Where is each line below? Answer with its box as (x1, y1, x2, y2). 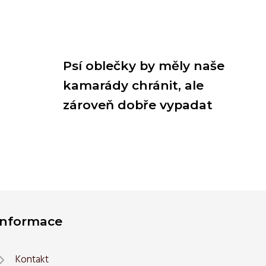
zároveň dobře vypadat (63, 97, 213, 112)
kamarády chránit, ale (63, 78, 204, 93)
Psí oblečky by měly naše (63, 58, 224, 73)
